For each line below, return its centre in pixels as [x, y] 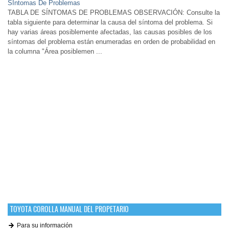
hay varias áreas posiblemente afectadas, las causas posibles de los [110, 32]
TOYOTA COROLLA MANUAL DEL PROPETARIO [70, 209]
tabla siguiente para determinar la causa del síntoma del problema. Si [110, 22]
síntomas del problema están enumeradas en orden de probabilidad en [111, 42]
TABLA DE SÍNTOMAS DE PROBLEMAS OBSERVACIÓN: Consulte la [114, 13]
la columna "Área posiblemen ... [55, 51]
